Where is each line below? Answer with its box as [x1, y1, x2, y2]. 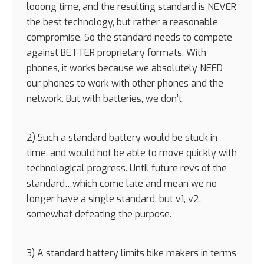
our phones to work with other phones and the [27, 77, 223, 90]
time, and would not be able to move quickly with [27, 146, 237, 159]
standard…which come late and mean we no [27, 177, 217, 190]
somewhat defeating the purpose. [27, 207, 171, 220]
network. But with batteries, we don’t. [27, 92, 184, 105]
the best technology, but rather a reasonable [27, 15, 218, 28]
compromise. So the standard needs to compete [27, 31, 232, 44]
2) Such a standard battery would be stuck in [27, 131, 217, 144]
